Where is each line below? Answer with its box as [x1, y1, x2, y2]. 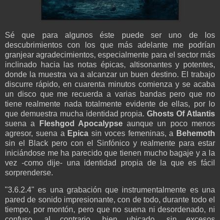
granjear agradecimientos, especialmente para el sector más [5, 50, 215, 59]
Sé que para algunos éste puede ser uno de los [5, 30, 215, 39]
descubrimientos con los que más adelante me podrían [5, 40, 215, 49]
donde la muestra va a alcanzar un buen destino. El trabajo [5, 70, 215, 79]
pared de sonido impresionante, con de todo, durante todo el [5, 195, 215, 204]
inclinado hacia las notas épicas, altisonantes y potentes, [5, 60, 215, 69]
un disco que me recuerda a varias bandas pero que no [5, 89, 215, 98]
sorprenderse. [5, 168, 53, 177]
